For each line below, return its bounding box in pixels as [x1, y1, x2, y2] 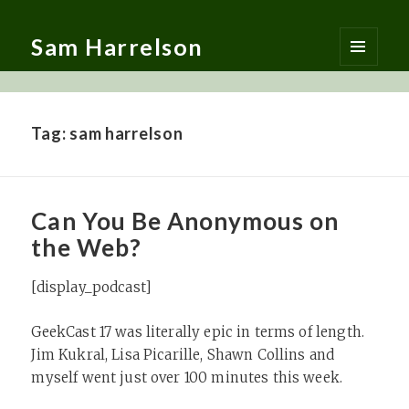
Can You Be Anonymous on [31, 206, 340, 236]
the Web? [31, 233, 142, 263]
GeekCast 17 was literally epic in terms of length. [31, 322, 364, 341]
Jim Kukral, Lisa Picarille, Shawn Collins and [31, 345, 335, 363]
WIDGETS [340, 103, 391, 118]
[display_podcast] [31, 278, 152, 296]
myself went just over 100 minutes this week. [31, 368, 343, 386]
